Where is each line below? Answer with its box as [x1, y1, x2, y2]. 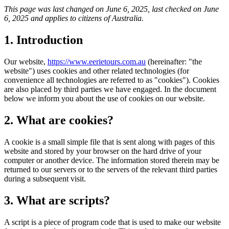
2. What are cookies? [4, 113, 113, 127]
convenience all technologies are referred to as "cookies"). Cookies [4, 76, 219, 85]
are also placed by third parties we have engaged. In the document [4, 85, 216, 94]
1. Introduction [4, 33, 83, 47]
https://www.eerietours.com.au [48, 57, 146, 66]
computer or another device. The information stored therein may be [4, 155, 219, 165]
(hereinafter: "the [146, 57, 202, 66]
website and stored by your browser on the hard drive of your [4, 146, 201, 155]
